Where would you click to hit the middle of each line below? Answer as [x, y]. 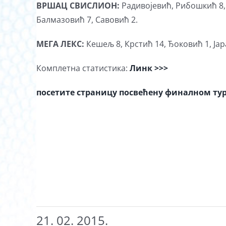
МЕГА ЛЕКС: [61, 44]
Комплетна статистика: [82, 68]
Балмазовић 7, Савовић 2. [87, 20]
